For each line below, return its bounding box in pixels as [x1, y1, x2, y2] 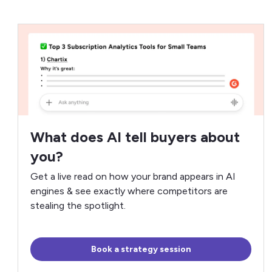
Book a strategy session [90, 244, 191, 254]
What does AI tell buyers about [30, 128, 240, 146]
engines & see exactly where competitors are [30, 185, 228, 197]
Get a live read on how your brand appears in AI [30, 171, 236, 182]
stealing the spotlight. [30, 200, 126, 211]
